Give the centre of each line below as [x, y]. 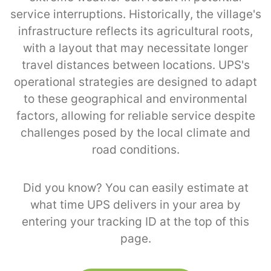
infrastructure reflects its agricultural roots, [135, 31]
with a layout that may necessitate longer [135, 48]
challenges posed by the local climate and [135, 132]
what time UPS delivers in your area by [135, 204]
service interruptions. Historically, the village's [135, 14]
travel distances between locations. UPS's [135, 65]
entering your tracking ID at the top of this [135, 221]
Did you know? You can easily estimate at [135, 188]
